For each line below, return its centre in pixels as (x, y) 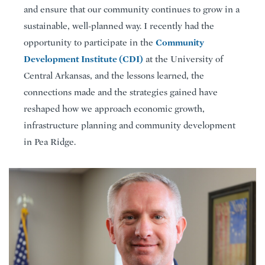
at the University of (183, 59)
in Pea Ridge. (50, 142)
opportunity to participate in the (90, 43)
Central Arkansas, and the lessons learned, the (114, 76)
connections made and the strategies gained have (121, 93)
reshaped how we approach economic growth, (114, 109)
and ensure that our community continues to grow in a (132, 10)
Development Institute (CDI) (83, 59)
